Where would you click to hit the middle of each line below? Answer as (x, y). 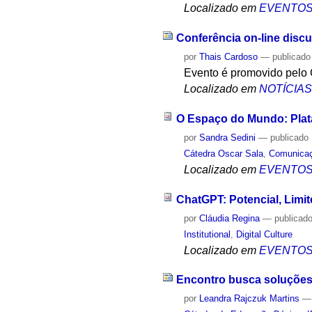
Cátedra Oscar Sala (224, 153)
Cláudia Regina (230, 218)
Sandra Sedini (228, 137)
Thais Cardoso (229, 57)
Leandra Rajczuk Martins (250, 299)
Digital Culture (265, 234)
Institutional (208, 234)
